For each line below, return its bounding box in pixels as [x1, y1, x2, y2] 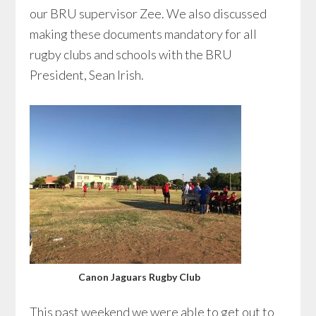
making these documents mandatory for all [30, 26, 257, 42]
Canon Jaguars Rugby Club [78, 271, 200, 283]
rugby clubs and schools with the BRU [30, 47, 233, 62]
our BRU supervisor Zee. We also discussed [30, 6, 267, 21]
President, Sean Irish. [30, 67, 145, 83]
